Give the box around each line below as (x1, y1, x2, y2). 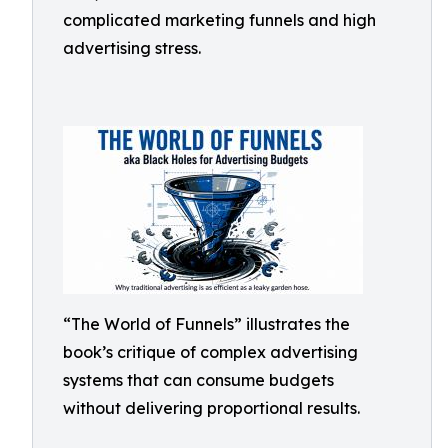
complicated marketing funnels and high (63, 10, 376, 30)
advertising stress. (63, 38, 201, 58)
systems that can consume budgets (63, 370, 334, 390)
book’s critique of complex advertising (63, 342, 358, 362)
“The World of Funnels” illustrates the (63, 314, 350, 334)
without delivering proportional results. (63, 398, 360, 418)
